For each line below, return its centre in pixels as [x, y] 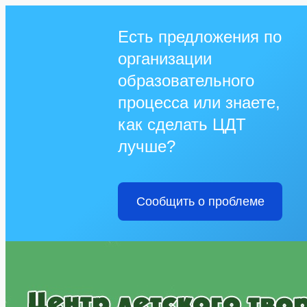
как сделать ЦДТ [182, 124]
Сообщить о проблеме [200, 201]
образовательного [186, 81]
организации [165, 59]
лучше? [147, 146]
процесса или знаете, [199, 102]
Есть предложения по [200, 37]
